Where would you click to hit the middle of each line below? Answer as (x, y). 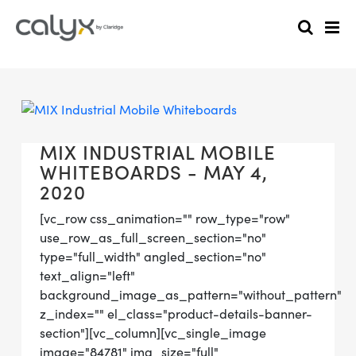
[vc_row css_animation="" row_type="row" (165, 219)
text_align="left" (87, 276)
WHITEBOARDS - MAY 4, (154, 173)
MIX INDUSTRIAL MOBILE (158, 153)
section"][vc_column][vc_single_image (153, 333)
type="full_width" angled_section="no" (153, 257)
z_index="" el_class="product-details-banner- (176, 314)
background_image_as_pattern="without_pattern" (191, 295)
